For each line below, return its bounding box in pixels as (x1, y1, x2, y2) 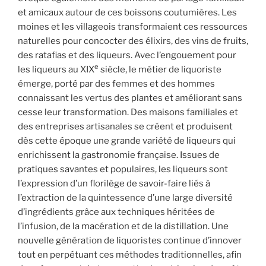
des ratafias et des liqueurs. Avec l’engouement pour (18, 49, 236, 61)
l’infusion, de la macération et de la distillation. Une (18, 220, 229, 232)
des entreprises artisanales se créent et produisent (18, 121, 233, 132)
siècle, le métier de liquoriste (99, 64, 221, 75)
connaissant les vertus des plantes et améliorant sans (18, 92, 242, 103)
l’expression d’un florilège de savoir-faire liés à (18, 178, 210, 189)
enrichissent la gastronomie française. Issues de (18, 149, 220, 160)
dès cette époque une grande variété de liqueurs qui (18, 135, 236, 146)
